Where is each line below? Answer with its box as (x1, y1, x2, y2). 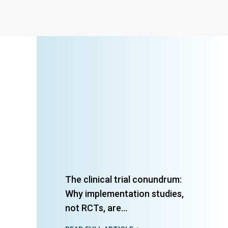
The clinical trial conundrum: (65, 174, 182, 185)
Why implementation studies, (65, 188, 184, 199)
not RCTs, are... (65, 203, 127, 213)
